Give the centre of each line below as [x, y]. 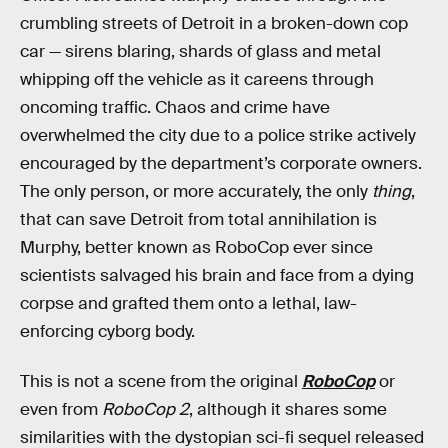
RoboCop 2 [145, 409]
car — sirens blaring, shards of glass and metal [200, 51]
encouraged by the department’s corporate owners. [221, 163]
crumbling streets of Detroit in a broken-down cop [214, 23]
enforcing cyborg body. [107, 331]
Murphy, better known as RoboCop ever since [196, 247]
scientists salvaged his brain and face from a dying [217, 275]
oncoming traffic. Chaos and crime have [175, 107]
